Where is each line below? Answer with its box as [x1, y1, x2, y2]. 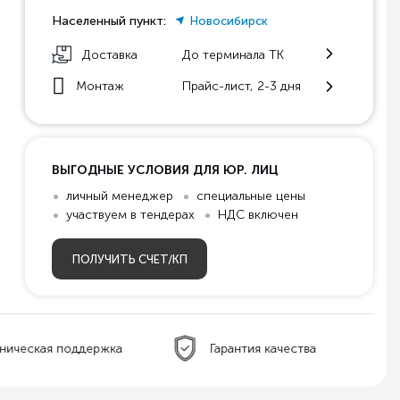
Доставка [82, 46, 137, 62]
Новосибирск [190, 14, 268, 28]
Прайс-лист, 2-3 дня [182, 79, 301, 94]
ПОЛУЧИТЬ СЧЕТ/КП [71, 252, 187, 266]
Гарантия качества [210, 340, 317, 356]
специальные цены [196, 188, 305, 204]
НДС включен [218, 207, 298, 222]
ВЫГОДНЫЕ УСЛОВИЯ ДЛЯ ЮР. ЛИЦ [52, 162, 279, 178]
